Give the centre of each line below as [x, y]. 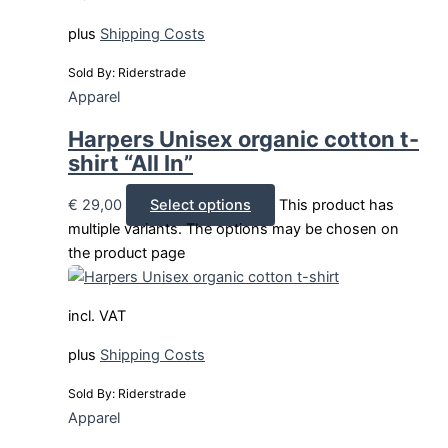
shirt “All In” [130, 163]
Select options [200, 205]
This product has [336, 205]
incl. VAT [97, 316]
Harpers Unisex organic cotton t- [243, 139]
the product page [126, 253]
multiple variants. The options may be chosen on [233, 229]
